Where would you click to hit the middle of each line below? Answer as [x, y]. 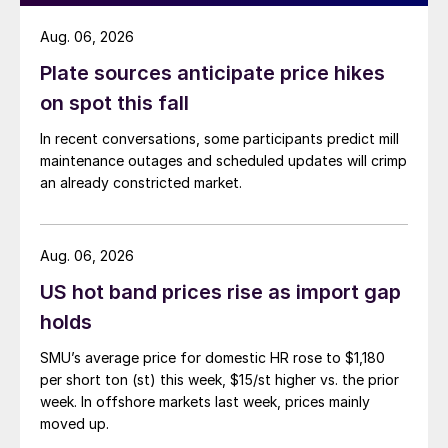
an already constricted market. [141, 183]
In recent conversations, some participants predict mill [219, 139]
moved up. [74, 424]
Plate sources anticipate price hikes [212, 73]
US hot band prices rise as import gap [220, 292]
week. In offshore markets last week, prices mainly [205, 402]
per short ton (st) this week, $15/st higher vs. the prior [219, 380]
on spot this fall [114, 103]
